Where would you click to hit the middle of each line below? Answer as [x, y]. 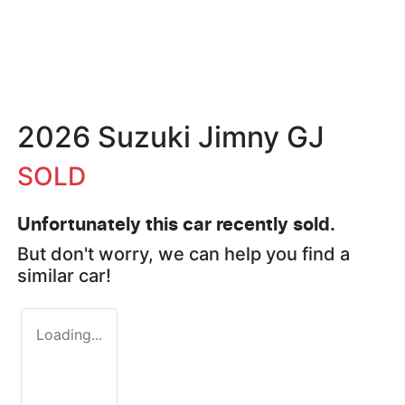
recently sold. [273, 226]
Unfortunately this [100, 226]
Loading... [69, 335]
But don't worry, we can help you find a [184, 254]
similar [48, 276]
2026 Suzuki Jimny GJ [171, 137]
